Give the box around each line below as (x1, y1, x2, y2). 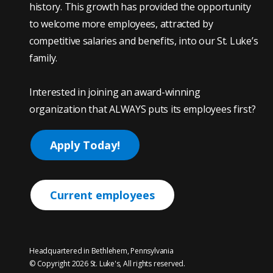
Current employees (50, 188, 155, 202)
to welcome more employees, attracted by (29, 17, 213, 30)
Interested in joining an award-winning (29, 85, 200, 99)
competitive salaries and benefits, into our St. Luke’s (29, 34, 258, 48)
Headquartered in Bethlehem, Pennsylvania (29, 246, 174, 256)
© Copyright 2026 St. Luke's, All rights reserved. (29, 258, 186, 269)
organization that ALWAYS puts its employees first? (29, 102, 256, 116)
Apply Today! (50, 138, 120, 152)
